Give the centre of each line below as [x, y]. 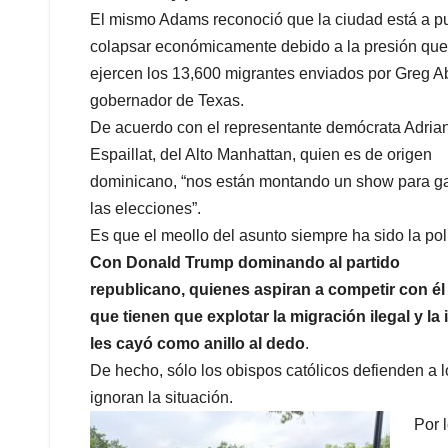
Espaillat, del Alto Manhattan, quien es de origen [261, 154]
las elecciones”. [145, 208]
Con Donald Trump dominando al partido [245, 262]
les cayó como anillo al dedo [197, 343]
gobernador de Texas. [167, 100]
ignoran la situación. [161, 397]
